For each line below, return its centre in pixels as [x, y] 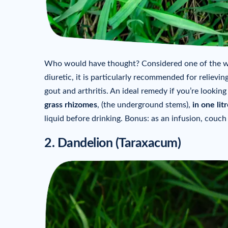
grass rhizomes [71, 105]
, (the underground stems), [145, 105]
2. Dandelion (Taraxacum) [114, 143]
